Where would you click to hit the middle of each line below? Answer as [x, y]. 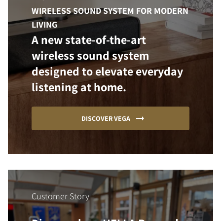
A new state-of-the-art [89, 39]
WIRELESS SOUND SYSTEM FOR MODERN [110, 11]
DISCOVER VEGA [106, 118]
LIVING [44, 24]
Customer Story [60, 196]
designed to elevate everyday [107, 71]
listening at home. [79, 87]
